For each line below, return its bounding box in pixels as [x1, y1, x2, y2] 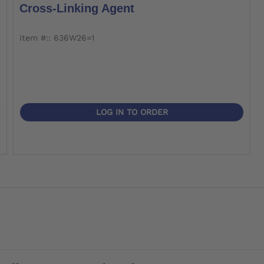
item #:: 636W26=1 [19, 33, 94, 43]
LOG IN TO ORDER [95, 107, 168, 117]
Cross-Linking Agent [19, 2, 134, 15]
